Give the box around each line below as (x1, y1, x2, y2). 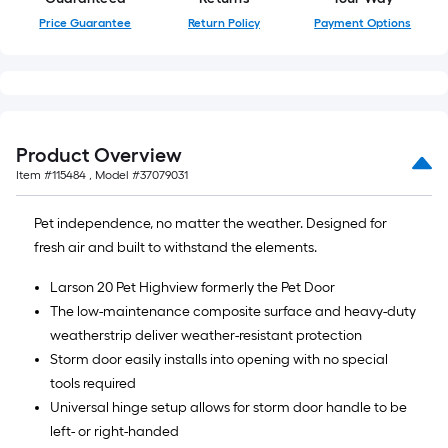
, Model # (86, 168, 140, 182)
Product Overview (16, 143, 182, 167)
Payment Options (314, 16, 412, 30)
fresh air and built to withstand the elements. (34, 239, 317, 256)
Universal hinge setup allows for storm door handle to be (50, 399, 407, 416)
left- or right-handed (50, 423, 179, 440)
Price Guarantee (39, 16, 132, 30)
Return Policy (188, 16, 260, 30)
